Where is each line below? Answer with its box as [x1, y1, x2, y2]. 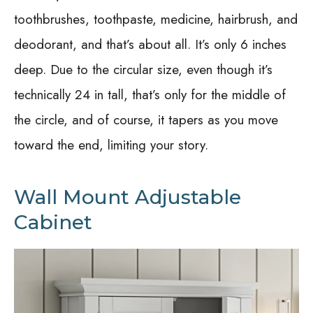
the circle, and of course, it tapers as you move [14, 110, 278, 130]
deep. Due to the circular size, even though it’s [14, 60, 272, 80]
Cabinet [14, 210, 92, 235]
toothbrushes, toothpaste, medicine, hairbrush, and [14, 10, 298, 29]
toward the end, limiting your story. [14, 136, 208, 155]
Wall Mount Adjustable [14, 185, 241, 210]
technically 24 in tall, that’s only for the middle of [14, 85, 286, 105]
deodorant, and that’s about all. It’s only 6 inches [14, 35, 286, 54]
